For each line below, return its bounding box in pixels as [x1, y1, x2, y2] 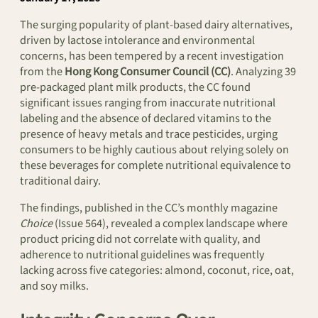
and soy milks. [20, 278, 89, 295]
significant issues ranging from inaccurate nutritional [20, 94, 275, 112]
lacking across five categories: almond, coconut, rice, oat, [20, 262, 294, 280]
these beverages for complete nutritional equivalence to [20, 157, 291, 175]
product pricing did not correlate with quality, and [20, 231, 261, 248]
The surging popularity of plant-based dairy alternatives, [20, 16, 292, 34]
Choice [20, 215, 53, 233]
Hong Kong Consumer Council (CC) [65, 63, 231, 81]
